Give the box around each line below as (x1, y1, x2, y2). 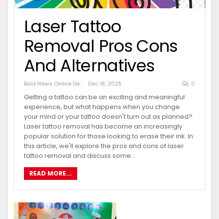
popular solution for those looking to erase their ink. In (24, 131, 193, 141)
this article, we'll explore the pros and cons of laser (24, 141, 184, 151)
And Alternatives (24, 53, 155, 77)
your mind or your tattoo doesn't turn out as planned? (24, 111, 193, 121)
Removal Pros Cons (24, 34, 178, 58)
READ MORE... (29, 169, 72, 177)
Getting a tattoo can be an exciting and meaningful (24, 92, 185, 102)
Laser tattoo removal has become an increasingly (24, 121, 182, 131)
